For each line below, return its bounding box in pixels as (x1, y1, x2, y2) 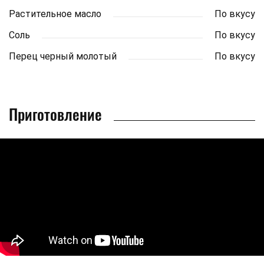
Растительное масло (9, 8, 101, 19)
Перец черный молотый (9, 50, 117, 62)
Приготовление (9, 102, 102, 126)
